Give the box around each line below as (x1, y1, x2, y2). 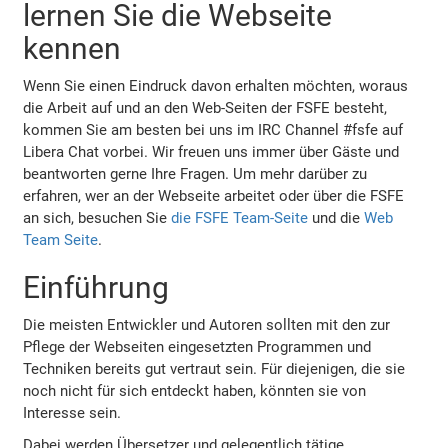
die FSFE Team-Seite (171, 208, 309, 227)
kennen (23, 30, 122, 66)
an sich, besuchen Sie (23, 208, 172, 227)
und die (308, 208, 365, 227)
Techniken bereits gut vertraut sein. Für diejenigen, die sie (23, 359, 406, 378)
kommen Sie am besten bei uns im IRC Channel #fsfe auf (23, 120, 404, 139)
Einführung (23, 269, 170, 305)
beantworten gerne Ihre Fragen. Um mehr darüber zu (23, 164, 368, 183)
